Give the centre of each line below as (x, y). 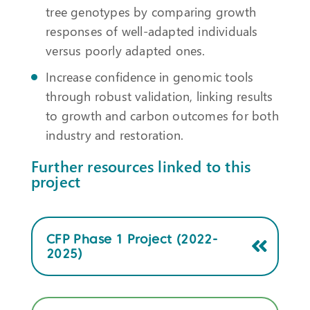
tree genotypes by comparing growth (151, 11)
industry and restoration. (115, 134)
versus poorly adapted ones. (126, 50)
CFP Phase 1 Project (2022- (132, 239)
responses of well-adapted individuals (152, 30)
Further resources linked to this (141, 166)
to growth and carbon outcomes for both (162, 115)
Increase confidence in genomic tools (150, 76)
